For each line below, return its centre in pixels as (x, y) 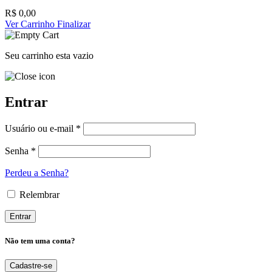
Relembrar (38, 194)
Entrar (26, 102)
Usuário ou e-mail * (43, 128)
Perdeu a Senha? (37, 172)
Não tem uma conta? (40, 240)
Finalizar (74, 24)
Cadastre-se (31, 266)
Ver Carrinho (31, 24)
